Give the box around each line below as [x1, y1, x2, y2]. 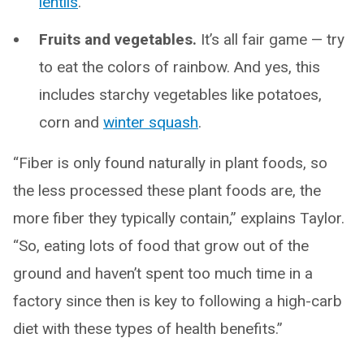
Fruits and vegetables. [39, 30, 197, 50]
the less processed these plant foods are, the [13, 181, 321, 201]
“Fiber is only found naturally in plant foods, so [13, 154, 327, 173]
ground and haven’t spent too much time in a [13, 264, 313, 284]
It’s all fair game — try [197, 30, 344, 50]
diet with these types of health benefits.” [13, 319, 283, 339]
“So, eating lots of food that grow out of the [13, 236, 309, 256]
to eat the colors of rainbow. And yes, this [39, 58, 320, 77]
